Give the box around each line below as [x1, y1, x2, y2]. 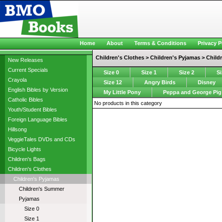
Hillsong [7, 126, 27, 132]
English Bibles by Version [7, 87, 68, 93]
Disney [198, 79, 216, 85]
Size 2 [179, 69, 194, 75]
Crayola [7, 77, 27, 83]
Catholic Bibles [7, 97, 43, 103]
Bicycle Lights [7, 146, 41, 152]
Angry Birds [144, 79, 175, 85]
